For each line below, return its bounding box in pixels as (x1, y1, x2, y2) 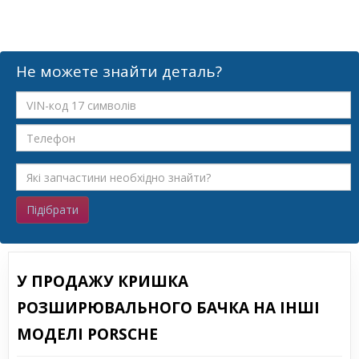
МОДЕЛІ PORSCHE (17, 324, 158, 345)
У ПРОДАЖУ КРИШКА (17, 271, 188, 292)
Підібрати (26, 202, 79, 217)
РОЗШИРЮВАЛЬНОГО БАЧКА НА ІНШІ (17, 297, 320, 318)
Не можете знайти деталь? (16, 61, 222, 82)
